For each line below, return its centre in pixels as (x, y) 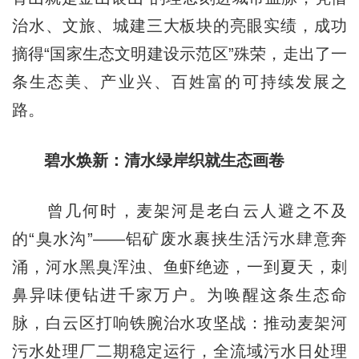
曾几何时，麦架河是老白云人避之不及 (179, 210)
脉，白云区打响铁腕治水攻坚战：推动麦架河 (179, 323)
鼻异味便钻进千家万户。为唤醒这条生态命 (179, 294)
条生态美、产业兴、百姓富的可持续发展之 (179, 81)
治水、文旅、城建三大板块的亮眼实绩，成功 (179, 25)
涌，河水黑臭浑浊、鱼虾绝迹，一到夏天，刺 (179, 266)
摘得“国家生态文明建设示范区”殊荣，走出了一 (179, 53)
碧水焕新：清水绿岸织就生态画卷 (148, 160)
